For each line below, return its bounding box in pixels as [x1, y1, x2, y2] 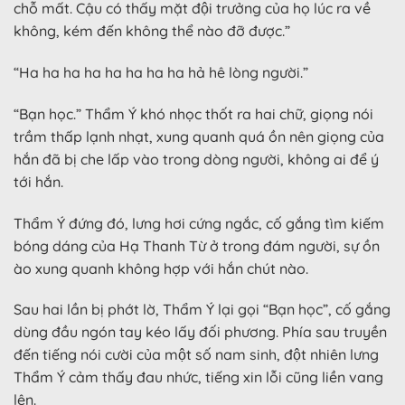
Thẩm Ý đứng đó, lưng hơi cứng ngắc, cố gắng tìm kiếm [14, 213, 384, 232]
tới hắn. [14, 172, 63, 191]
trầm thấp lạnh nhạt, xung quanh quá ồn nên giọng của [14, 127, 384, 146]
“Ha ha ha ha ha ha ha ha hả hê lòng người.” [14, 62, 308, 81]
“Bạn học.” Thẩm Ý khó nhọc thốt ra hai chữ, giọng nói [14, 104, 373, 123]
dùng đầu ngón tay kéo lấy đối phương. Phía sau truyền [14, 323, 387, 342]
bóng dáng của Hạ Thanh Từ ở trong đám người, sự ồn [14, 236, 380, 255]
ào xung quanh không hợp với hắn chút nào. [14, 259, 308, 278]
